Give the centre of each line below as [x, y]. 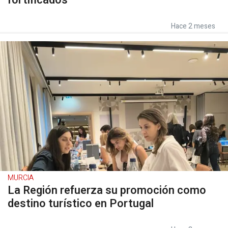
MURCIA [21, 178]
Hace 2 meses [193, 26]
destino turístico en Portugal [81, 203]
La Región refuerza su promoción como [107, 190]
